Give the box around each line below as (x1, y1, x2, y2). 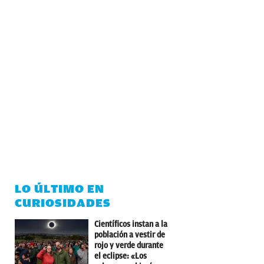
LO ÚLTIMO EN (15, 181, 104, 196)
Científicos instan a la (94, 219, 167, 229)
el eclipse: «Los (94, 251, 147, 260)
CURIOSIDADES (15, 196, 111, 210)
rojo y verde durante (94, 240, 163, 250)
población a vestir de (94, 230, 165, 239)
